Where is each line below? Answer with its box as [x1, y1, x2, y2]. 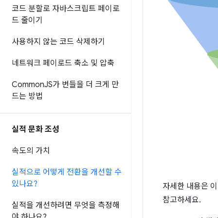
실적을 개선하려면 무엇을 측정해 [12, 200, 120, 210]
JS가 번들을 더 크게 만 [44, 80, 119, 90]
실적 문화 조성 [12, 125, 59, 134]
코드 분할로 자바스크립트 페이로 [12, 4, 120, 14]
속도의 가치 [12, 146, 50, 156]
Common [12, 80, 44, 90]
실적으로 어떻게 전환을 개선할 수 [12, 167, 122, 177]
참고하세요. [163, 195, 201, 205]
